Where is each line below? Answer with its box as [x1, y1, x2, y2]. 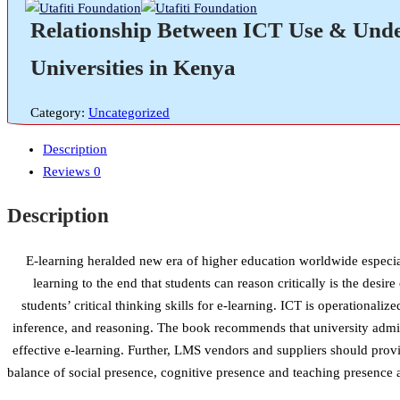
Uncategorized [88, 104, 170, 120]
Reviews [43, 163, 94, 179]
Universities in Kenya [30, 54, 236, 79]
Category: [30, 104, 88, 120]
